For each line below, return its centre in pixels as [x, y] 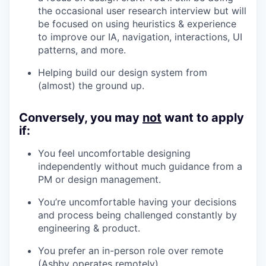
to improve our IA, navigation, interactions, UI [140, 37]
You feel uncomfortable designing [114, 153]
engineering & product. [89, 228]
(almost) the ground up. [91, 85]
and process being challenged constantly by [137, 215]
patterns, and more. [82, 50]
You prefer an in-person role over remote [131, 251]
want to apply [203, 118]
